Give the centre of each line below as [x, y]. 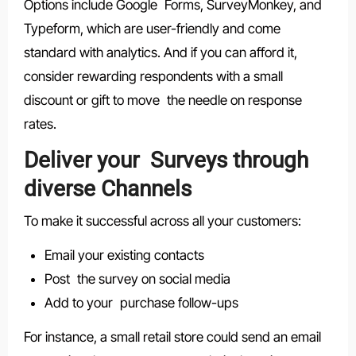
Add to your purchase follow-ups [141, 302]
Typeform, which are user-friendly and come [152, 29]
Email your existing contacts [124, 255]
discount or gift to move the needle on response [163, 101]
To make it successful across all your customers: [162, 221]
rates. [40, 124]
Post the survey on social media [137, 279]
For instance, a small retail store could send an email [172, 337]
